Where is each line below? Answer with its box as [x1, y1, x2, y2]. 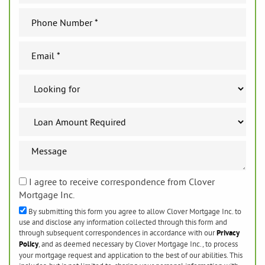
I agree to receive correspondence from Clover [27, 175, 215, 188]
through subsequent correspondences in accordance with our [19, 227, 216, 237]
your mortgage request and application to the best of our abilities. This [19, 250, 243, 260]
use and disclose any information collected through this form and [19, 216, 227, 227]
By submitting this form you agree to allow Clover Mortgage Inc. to [27, 206, 241, 216]
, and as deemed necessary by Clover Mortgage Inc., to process [38, 238, 238, 248]
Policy [19, 238, 38, 249]
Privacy [216, 227, 240, 238]
